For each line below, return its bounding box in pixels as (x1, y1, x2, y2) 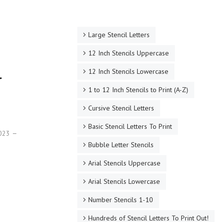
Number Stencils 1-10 (88, 195, 153, 204)
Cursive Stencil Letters (88, 104, 154, 112)
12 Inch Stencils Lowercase (88, 67, 168, 76)
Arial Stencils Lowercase (88, 177, 160, 186)
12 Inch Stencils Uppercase (88, 49, 169, 57)
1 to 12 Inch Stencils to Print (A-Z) (88, 85, 188, 94)
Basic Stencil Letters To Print (88, 122, 172, 131)
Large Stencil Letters (88, 30, 150, 39)
